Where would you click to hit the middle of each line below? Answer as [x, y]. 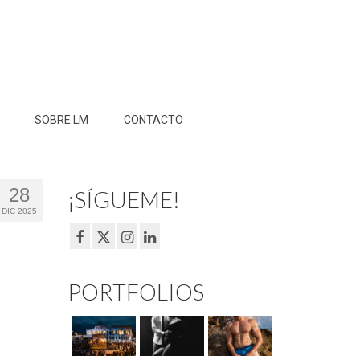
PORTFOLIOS [135, 292]
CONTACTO [153, 120]
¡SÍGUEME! [123, 199]
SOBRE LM [61, 120]
